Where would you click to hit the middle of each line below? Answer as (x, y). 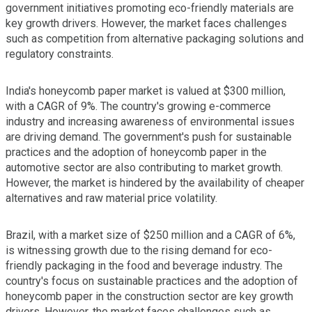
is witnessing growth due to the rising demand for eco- (139, 250)
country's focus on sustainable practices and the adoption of (152, 281)
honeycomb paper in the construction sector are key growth (149, 296)
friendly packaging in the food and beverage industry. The (144, 265)
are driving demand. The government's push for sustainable (149, 136)
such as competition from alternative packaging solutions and (155, 38)
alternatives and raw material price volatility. (111, 198)
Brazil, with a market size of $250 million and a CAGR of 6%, (150, 235)
